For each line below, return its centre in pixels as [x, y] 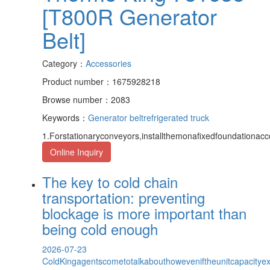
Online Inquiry [77, 152]
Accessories [108, 63]
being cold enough [100, 228]
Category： [64, 63]
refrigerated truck [176, 117]
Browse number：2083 [86, 99]
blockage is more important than [144, 213]
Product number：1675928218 [101, 81]
